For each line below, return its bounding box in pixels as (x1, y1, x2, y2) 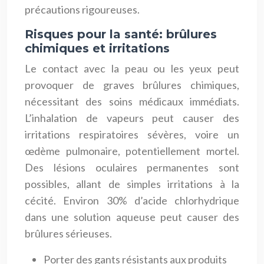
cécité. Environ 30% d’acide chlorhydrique (25, 193, 239, 207)
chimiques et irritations (25, 41, 170, 55)
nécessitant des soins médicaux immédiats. (25, 94, 239, 108)
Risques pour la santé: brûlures (25, 27, 217, 41)
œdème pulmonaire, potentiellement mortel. (25, 144, 239, 157)
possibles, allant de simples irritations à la (25, 177, 239, 190)
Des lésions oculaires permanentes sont (25, 160, 239, 174)
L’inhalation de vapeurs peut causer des (25, 111, 239, 124)
